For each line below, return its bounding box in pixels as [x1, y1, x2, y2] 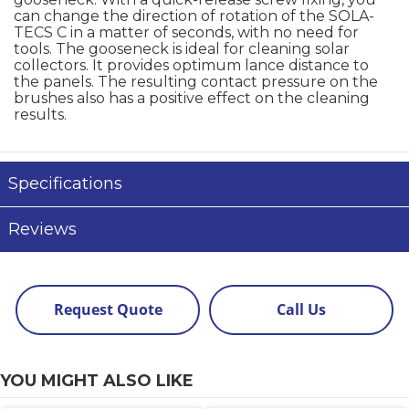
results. [14, 106, 67, 123]
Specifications [8, 173, 122, 194]
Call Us [276, 299, 326, 320]
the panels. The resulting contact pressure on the [14, 73, 378, 90]
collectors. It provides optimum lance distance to [14, 57, 369, 74]
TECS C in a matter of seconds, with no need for [14, 24, 359, 41]
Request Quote [53, 299, 163, 320]
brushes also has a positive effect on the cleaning [14, 89, 370, 107]
